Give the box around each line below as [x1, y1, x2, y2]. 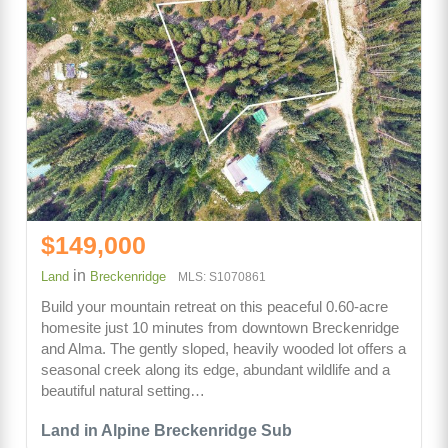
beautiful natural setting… [41, 382, 205, 399]
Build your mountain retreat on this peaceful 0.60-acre [41, 298, 388, 315]
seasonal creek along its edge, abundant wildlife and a [41, 361, 390, 378]
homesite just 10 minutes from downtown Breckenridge [41, 319, 399, 336]
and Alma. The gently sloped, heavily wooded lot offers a [41, 340, 406, 357]
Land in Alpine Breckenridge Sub [41, 422, 292, 439]
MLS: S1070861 [178, 270, 266, 284]
